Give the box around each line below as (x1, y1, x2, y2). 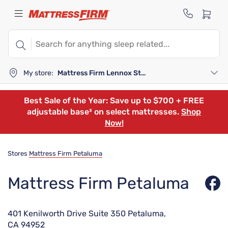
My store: (23, 68, 53, 77)
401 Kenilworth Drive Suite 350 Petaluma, (8, 209, 166, 218)
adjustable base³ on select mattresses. (27, 107, 181, 117)
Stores (8, 150, 27, 157)
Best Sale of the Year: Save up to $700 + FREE (24, 96, 204, 105)
